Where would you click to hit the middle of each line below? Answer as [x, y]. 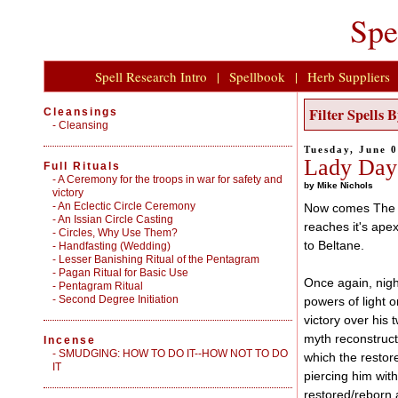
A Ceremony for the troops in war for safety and [170, 179]
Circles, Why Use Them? [118, 233]
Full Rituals [82, 166]
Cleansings [81, 112]
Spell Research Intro [151, 76]
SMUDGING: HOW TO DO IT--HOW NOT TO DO [173, 354]
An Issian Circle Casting [115, 219]
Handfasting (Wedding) [115, 246]
